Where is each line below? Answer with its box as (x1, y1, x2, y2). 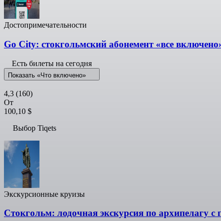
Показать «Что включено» (8, 71, 88, 79)
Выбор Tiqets (13, 123, 56, 132)
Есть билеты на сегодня (12, 59, 92, 68)
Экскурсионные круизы (4, 189, 85, 198)
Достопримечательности (4, 21, 87, 30)
